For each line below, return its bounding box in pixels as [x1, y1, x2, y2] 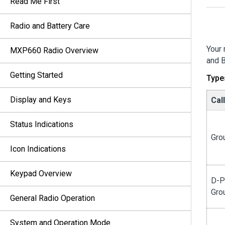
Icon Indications [10, 144, 66, 154]
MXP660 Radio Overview [10, 46, 98, 55]
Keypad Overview [10, 169, 72, 178]
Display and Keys [10, 95, 71, 104]
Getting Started [10, 70, 63, 80]
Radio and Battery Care [10, 21, 90, 31]
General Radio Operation [10, 193, 95, 203]
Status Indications [10, 120, 73, 129]
